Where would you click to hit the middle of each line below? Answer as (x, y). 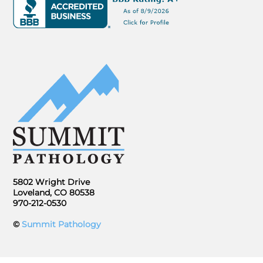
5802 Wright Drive (52, 182)
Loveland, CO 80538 (54, 192)
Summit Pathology (62, 224)
